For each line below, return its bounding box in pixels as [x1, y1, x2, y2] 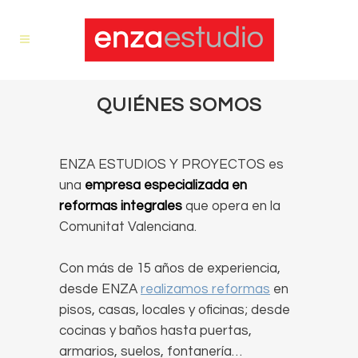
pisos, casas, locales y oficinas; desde [59, 303, 290, 317]
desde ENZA [59, 282, 141, 296]
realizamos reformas [141, 282, 270, 296]
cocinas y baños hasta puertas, [59, 324, 252, 338]
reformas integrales [59, 199, 182, 213]
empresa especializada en [85, 178, 247, 193]
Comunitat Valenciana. [59, 220, 197, 234]
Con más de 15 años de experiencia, [59, 261, 280, 276]
